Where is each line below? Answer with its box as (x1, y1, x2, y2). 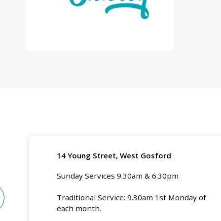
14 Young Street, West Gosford (56, 150, 171, 160)
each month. (56, 203, 101, 213)
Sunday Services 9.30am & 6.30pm (56, 170, 179, 181)
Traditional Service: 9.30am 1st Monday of (56, 192, 206, 202)
